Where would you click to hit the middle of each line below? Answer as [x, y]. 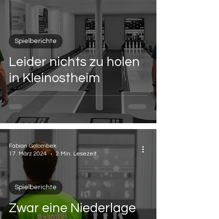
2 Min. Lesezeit [76, 154]
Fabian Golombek [33, 146]
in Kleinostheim [55, 78]
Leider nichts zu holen [74, 62]
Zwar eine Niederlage [72, 208]
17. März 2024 [28, 154]
